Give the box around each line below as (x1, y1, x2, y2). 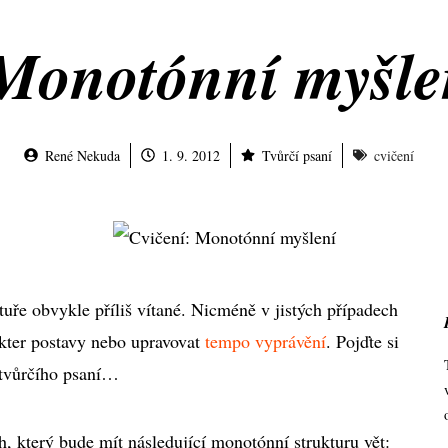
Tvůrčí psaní (262, 145, 332, 165)
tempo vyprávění (205, 328, 326, 353)
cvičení (374, 145, 414, 165)
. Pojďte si (326, 328, 399, 353)
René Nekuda (45, 145, 120, 165)
